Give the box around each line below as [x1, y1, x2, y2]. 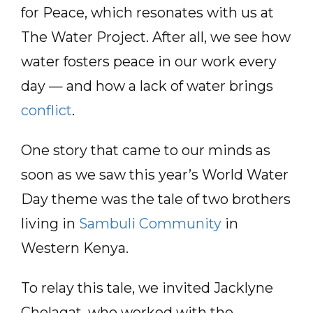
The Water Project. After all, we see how [21, 29, 291, 45]
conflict [21, 102, 72, 119]
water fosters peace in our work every [21, 53, 277, 70]
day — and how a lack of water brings [21, 78, 273, 94]
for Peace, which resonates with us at [21, 4, 274, 21]
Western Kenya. [21, 240, 129, 256]
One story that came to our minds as [21, 142, 270, 159]
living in [21, 215, 79, 232]
